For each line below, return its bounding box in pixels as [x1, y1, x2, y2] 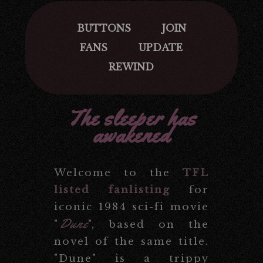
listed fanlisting [54, 183, 170, 196]
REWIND [109, 61, 154, 73]
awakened [93, 120, 170, 149]
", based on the [88, 218, 209, 231]
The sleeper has [67, 103, 196, 132]
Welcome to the [54, 166, 183, 179]
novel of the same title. [54, 235, 209, 248]
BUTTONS [76, 22, 131, 34]
